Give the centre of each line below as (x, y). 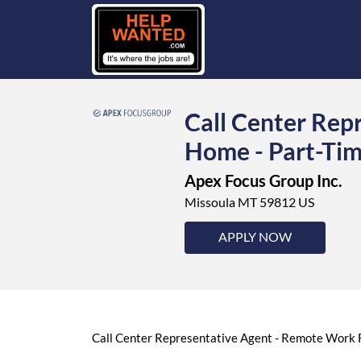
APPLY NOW (255, 236)
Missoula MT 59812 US (249, 201)
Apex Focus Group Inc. (263, 180)
